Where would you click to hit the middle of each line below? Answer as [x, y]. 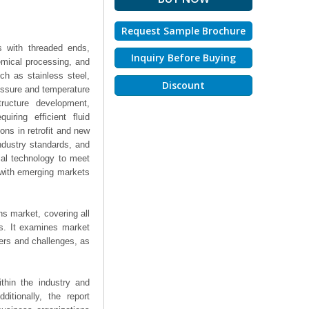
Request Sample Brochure [183, 31]
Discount [183, 85]
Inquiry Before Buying [183, 58]
